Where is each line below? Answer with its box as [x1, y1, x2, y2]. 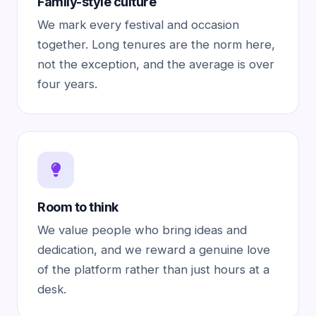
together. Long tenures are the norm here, [37, 37, 275, 51]
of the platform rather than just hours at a [37, 262, 269, 276]
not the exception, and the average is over [37, 57, 274, 71]
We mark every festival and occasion [37, 18, 239, 32]
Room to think [37, 200, 119, 214]
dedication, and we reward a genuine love [37, 243, 270, 257]
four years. [37, 77, 97, 91]
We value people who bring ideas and [37, 223, 247, 237]
